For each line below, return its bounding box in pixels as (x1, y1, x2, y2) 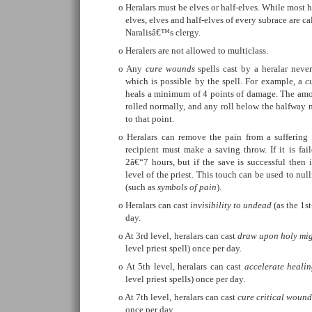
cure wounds (145, 63, 195, 74)
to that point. (125, 114, 174, 124)
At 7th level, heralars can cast (125, 292, 238, 302)
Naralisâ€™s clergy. (125, 27, 201, 38)
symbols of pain (157, 182, 217, 192)
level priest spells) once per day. (125, 274, 245, 284)
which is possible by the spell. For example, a (125, 76, 306, 86)
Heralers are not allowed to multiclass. (125, 45, 268, 56)
